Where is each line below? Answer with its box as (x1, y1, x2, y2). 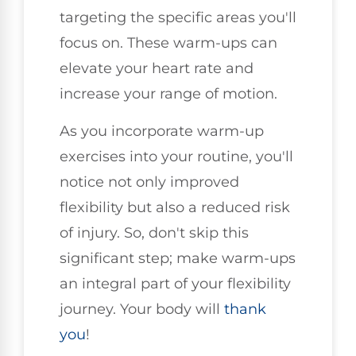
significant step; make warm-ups (60, 249, 296, 267)
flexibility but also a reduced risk (60, 198, 290, 216)
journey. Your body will (60, 300, 224, 318)
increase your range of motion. (60, 85, 277, 103)
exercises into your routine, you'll (60, 147, 293, 165)
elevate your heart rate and (60, 60, 253, 78)
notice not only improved (60, 172, 239, 191)
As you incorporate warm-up (60, 122, 264, 140)
